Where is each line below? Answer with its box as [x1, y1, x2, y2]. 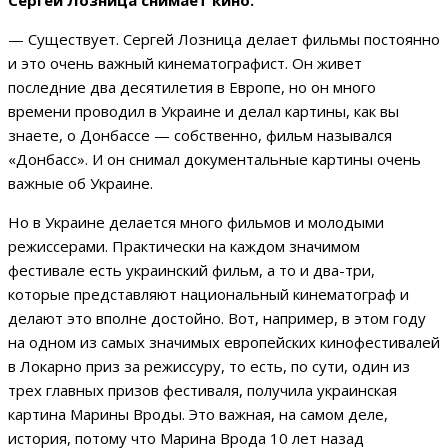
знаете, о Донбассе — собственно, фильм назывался [8, 124, 392, 145]
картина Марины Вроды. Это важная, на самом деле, [8, 403, 388, 424]
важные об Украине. [8, 172, 153, 193]
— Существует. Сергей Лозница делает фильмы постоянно [8, 28, 440, 49]
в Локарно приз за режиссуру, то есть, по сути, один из [8, 355, 410, 376]
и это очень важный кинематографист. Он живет [8, 52, 362, 73]
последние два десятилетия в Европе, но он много [8, 76, 376, 97]
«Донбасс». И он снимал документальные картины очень [8, 148, 421, 169]
